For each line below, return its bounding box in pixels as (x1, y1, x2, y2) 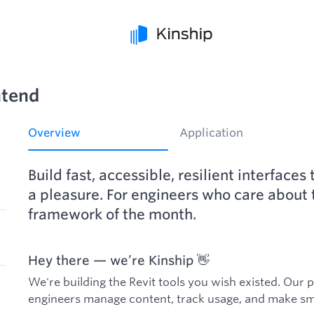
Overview (28, 125, 81, 140)
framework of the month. (28, 205, 196, 224)
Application (179, 125, 243, 140)
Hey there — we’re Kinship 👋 (28, 252, 210, 268)
